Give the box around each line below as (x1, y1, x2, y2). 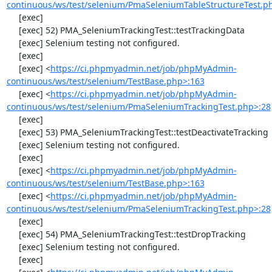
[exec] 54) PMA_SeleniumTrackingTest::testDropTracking (6, 228, 19, 240)
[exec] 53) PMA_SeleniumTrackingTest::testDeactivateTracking (6, 126, 19, 138)
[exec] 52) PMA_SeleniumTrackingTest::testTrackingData (6, 24, 19, 36)
